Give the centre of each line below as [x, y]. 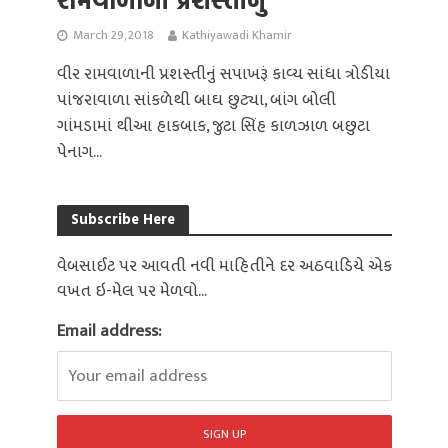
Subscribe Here [122, 218]
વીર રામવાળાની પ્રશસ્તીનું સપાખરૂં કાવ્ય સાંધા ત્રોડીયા [223, 73]
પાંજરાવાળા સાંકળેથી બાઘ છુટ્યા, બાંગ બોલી [196, 99]
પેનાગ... [79, 151]
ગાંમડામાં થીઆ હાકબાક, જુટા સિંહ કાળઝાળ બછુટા [213, 125]
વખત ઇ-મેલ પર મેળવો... [131, 290]
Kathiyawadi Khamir [236, 35]
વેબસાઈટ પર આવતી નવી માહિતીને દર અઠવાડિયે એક [224, 265]
